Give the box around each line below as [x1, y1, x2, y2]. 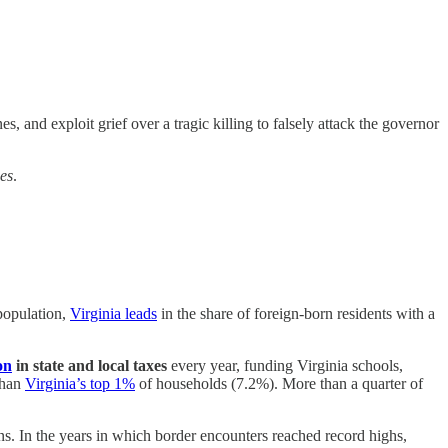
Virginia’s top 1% [25, 374, 135, 392]
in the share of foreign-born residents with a [157, 304, 435, 322]
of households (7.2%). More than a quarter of [135, 374, 423, 392]
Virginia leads [70, 304, 157, 322]
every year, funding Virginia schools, [167, 356, 403, 374]
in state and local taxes [12, 356, 167, 374]
